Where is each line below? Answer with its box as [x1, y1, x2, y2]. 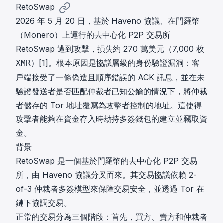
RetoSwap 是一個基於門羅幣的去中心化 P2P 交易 [16, 156, 197, 166]
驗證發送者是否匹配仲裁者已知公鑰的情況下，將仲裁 [16, 86, 207, 96]
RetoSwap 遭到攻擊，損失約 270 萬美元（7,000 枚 [16, 44, 204, 54]
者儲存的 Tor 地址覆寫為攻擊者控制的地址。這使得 [16, 100, 202, 110]
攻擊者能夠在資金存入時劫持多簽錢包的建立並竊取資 [16, 114, 207, 124]
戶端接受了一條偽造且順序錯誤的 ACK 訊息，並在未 [16, 72, 205, 82]
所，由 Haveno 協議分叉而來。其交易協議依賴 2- [16, 170, 197, 180]
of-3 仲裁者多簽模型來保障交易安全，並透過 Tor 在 [16, 184, 204, 194]
